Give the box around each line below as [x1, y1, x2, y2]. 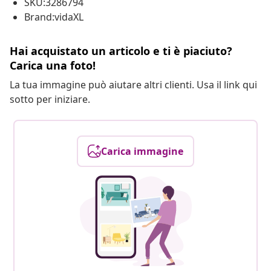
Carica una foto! [10, 58, 96, 73]
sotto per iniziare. [10, 93, 90, 106]
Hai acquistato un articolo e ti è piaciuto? [10, 44, 232, 59]
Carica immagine [101, 145, 183, 158]
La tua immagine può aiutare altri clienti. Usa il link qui [10, 78, 257, 92]
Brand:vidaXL [24, 10, 83, 24]
